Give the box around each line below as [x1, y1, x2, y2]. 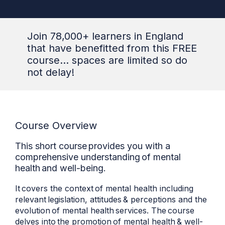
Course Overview [15, 120, 97, 132]
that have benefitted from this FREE [27, 42, 197, 54]
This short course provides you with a [15, 141, 170, 151]
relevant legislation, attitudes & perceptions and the [15, 194, 207, 204]
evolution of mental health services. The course [15, 205, 194, 215]
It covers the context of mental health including [15, 183, 193, 193]
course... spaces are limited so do [27, 54, 187, 66]
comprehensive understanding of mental [15, 152, 181, 162]
